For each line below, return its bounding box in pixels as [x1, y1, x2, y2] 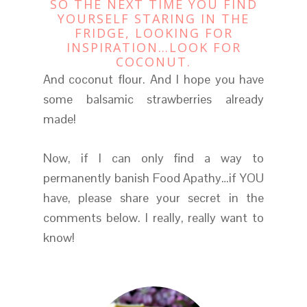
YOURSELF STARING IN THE [58, 10, 249, 27]
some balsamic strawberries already [42, 91, 265, 108]
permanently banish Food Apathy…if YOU [42, 170, 265, 186]
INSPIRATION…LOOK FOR [66, 39, 241, 56]
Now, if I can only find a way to [42, 150, 265, 167]
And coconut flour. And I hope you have [42, 71, 265, 88]
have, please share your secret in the [42, 190, 265, 206]
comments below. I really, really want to [42, 210, 265, 226]
